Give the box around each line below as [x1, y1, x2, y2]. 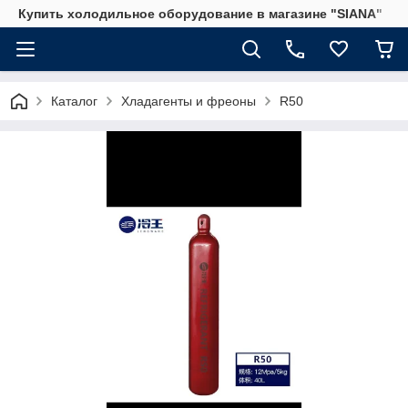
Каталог [51, 94, 97, 108]
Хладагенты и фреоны [121, 94, 256, 108]
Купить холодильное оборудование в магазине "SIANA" [18, 6, 382, 21]
